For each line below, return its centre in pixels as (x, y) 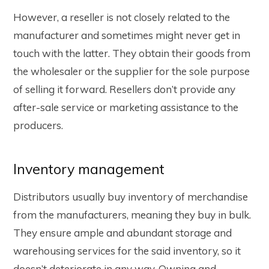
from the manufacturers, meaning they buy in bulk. (132, 215)
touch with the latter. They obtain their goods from (132, 53)
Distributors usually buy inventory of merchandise (131, 197)
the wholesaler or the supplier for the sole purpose (131, 71)
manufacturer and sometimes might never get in (127, 35)
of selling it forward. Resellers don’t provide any (124, 89)
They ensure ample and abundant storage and (122, 233)
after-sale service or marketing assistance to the (126, 107)
